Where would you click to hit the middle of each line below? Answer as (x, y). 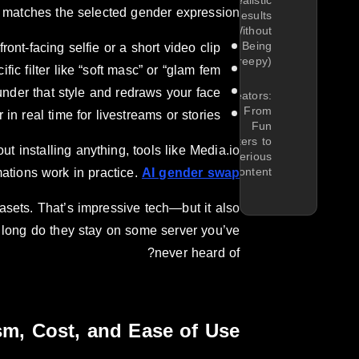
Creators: (247, 96)
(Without (250, 31)
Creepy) (250, 62)
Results (252, 16)
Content (251, 172)
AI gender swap (191, 172)
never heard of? (197, 252)
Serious (252, 157)
